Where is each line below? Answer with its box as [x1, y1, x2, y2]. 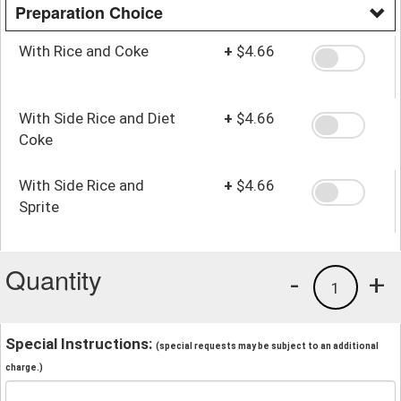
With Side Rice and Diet [19, 108, 175, 127]
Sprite [19, 197, 59, 216]
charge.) [5, 362, 43, 372]
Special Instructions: [5, 334, 156, 353]
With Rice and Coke [19, 41, 149, 60]
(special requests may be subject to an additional [156, 340, 379, 351]
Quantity [5, 260, 102, 297]
